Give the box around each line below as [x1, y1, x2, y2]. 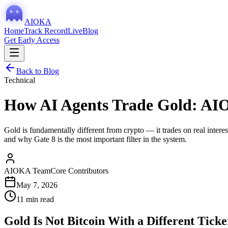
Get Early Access [4, 36, 60, 44]
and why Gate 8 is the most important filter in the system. [4, 134, 187, 144]
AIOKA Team [4, 166, 50, 175]
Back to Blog [16, 67, 59, 75]
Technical [4, 76, 35, 84]
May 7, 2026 [16, 180, 58, 189]
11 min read [16, 194, 54, 204]
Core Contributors [50, 166, 108, 175]
